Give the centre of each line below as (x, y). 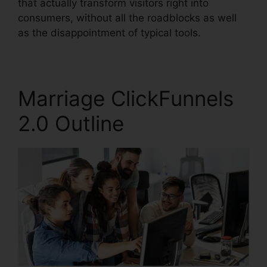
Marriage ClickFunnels (126, 98)
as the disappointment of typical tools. (109, 33)
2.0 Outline (71, 123)
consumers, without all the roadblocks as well (127, 18)
